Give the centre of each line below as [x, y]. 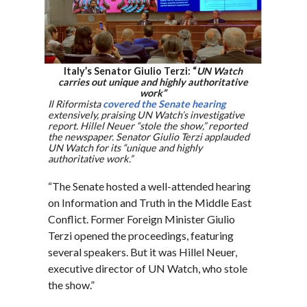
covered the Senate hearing [164, 104]
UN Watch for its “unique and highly [125, 148]
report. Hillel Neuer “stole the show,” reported [148, 126]
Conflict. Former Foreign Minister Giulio [142, 219]
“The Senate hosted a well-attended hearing [150, 186]
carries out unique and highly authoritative [153, 82]
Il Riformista [76, 104]
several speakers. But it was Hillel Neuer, [143, 252]
